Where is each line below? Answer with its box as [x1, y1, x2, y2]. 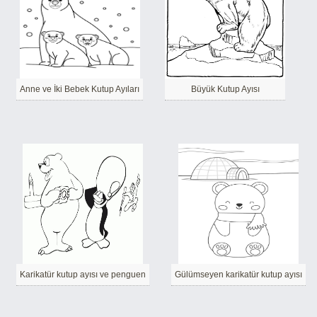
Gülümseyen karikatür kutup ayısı [175, 270, 302, 279]
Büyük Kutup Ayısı [190, 84, 260, 94]
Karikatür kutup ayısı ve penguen [20, 270, 146, 279]
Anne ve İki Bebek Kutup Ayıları [20, 84, 139, 94]
